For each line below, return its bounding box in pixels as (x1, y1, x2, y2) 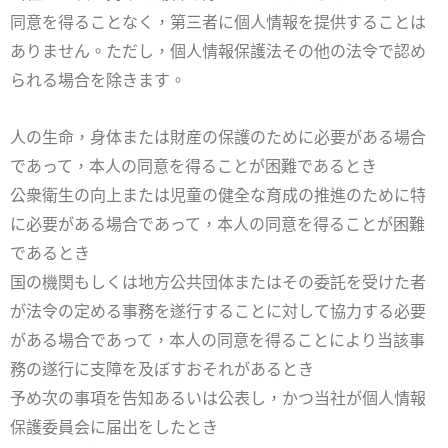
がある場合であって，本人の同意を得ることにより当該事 (10, 331, 425, 351)
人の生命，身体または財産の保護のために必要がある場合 (10, 128, 426, 148)
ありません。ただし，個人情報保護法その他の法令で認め (10, 42, 426, 62)
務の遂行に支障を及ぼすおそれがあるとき (10, 360, 314, 380)
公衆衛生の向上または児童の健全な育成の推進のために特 (10, 186, 426, 206)
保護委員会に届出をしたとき (10, 418, 218, 438)
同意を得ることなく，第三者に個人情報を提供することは (10, 13, 426, 33)
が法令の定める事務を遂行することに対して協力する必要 (10, 302, 426, 322)
